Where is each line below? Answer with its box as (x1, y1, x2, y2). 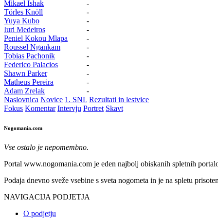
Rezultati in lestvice (89, 95, 149, 104)
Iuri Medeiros (4, 25, 45, 34)
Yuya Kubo (4, 16, 39, 25)
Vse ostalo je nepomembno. (4, 143, 89, 151)
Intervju (57, 104, 81, 112)
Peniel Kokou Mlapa (4, 34, 68, 42)
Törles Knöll (4, 7, 43, 16)
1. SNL (65, 95, 87, 104)
